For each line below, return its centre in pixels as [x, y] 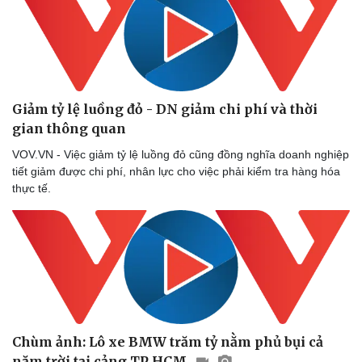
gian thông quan [69, 128]
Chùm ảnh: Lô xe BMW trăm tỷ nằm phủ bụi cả [168, 341]
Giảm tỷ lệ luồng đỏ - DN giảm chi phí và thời [165, 109]
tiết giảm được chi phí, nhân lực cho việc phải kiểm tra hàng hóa [176, 171]
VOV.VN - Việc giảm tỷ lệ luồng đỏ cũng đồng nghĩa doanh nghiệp [181, 154]
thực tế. [32, 188]
